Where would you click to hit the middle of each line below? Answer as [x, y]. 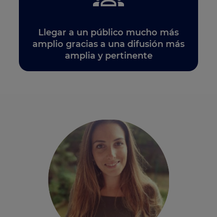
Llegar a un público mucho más [108, 32]
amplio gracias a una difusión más [108, 44]
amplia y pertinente [108, 55]
